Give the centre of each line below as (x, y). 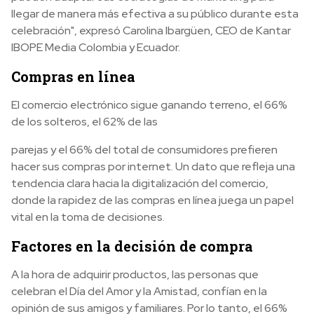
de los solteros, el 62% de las (84, 122)
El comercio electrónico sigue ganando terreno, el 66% (149, 105)
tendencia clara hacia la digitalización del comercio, (140, 183)
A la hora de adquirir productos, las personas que (135, 274)
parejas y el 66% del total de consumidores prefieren (144, 150)
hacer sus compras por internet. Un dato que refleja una (153, 166)
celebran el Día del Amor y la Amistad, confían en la (139, 291)
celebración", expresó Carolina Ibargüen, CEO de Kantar (151, 30)
